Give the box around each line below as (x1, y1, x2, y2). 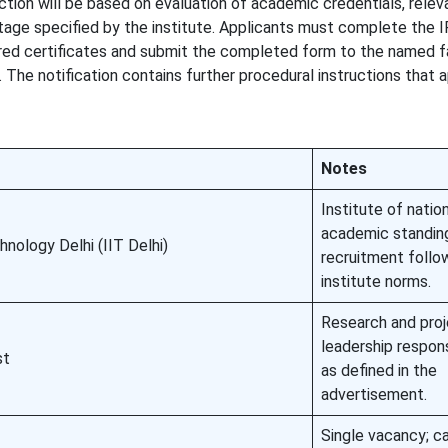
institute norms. (320, 272, 431, 291)
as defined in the (320, 361, 437, 380)
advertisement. (320, 385, 427, 404)
